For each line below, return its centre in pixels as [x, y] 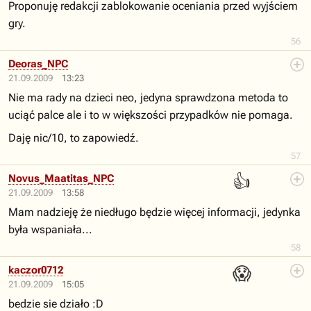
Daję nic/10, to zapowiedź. [74, 138]
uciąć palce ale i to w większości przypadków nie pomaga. [151, 115]
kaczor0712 [36, 270]
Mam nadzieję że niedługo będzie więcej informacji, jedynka [154, 212]
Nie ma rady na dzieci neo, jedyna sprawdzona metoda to [148, 98]
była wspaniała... [50, 229]
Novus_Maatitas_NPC [61, 178]
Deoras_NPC [38, 64]
